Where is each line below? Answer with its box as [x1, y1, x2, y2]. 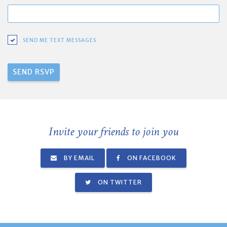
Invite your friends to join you [49, 123, 178, 139]
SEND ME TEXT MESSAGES [23, 37, 96, 44]
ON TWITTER [96, 178, 142, 186]
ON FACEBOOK [126, 154, 176, 162]
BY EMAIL [62, 154, 95, 162]
